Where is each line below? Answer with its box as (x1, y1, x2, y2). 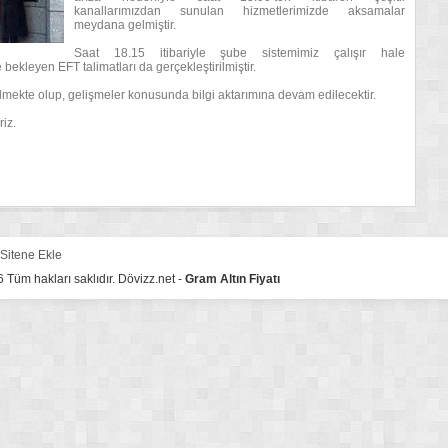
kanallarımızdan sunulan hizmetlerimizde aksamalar (74, 4, 405, 18)
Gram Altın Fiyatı (185, 272, 280, 286)
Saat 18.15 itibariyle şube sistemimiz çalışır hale (74, 46, 405, 60)
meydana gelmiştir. (74, 18, 176, 32)
